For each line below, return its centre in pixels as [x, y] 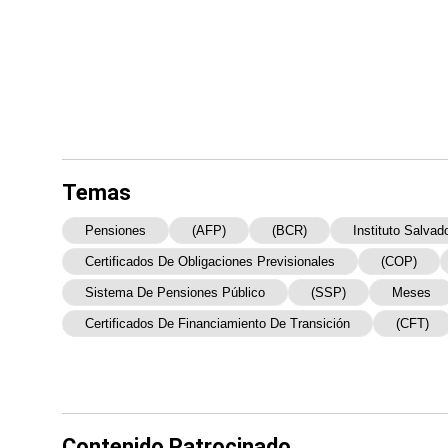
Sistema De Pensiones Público [175, 292]
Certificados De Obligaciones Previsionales [210, 261]
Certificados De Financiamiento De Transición [217, 323]
